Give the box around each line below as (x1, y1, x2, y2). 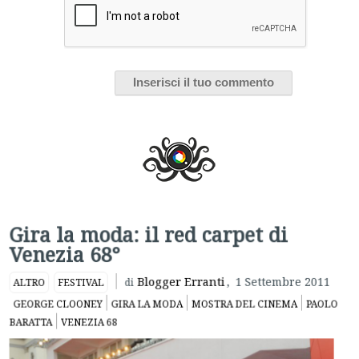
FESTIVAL (57, 268, 103, 282)
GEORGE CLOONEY (12, 289, 102, 304)
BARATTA (8, 308, 51, 322)
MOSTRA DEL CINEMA (192, 289, 298, 304)
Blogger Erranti (137, 265, 225, 282)
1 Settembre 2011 (236, 266, 331, 282)
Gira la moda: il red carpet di (8, 212, 288, 240)
